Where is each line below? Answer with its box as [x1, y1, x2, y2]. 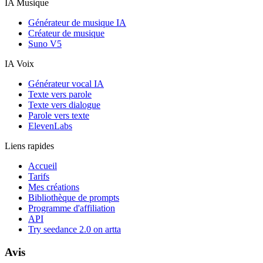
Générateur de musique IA [28, 18, 126, 28]
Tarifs [28, 171, 49, 182]
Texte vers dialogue [28, 100, 100, 110]
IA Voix [5, 59, 34, 69]
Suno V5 [28, 39, 62, 49]
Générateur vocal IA [28, 79, 104, 89]
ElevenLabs [28, 121, 72, 131]
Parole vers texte [28, 110, 89, 121]
